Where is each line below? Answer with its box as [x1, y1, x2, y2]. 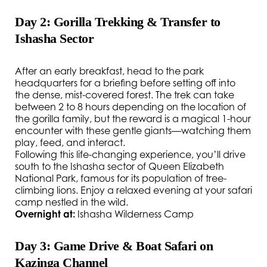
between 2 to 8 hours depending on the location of [15, 101, 246, 113]
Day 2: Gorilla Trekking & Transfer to [15, 14, 221, 29]
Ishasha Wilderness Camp [75, 208, 194, 220]
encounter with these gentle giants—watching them [15, 125, 251, 136]
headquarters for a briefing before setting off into [15, 77, 235, 89]
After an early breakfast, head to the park [15, 65, 204, 77]
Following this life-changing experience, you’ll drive [15, 148, 246, 160]
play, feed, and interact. [15, 136, 125, 148]
